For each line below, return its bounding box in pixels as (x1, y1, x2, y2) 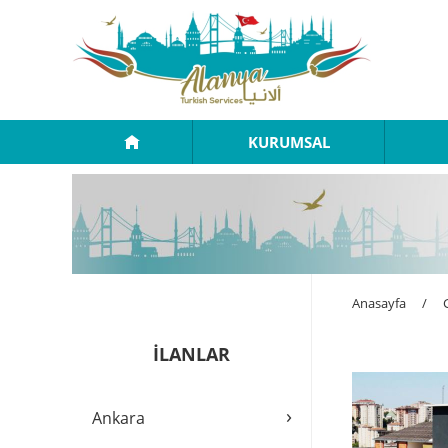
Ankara (92, 407, 145, 429)
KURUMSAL (247, 132, 330, 152)
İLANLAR (153, 342, 230, 366)
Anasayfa (352, 294, 406, 312)
